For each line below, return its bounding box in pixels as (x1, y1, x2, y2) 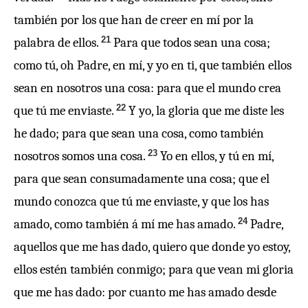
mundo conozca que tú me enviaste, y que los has (14, 194, 269, 209)
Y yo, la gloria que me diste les (129, 103, 284, 118)
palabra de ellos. (14, 35, 98, 50)
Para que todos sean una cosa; (113, 35, 270, 50)
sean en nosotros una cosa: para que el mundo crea (14, 80, 281, 96)
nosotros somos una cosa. (14, 148, 145, 164)
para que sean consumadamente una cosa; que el (14, 171, 269, 186)
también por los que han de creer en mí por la (14, 12, 254, 27)
